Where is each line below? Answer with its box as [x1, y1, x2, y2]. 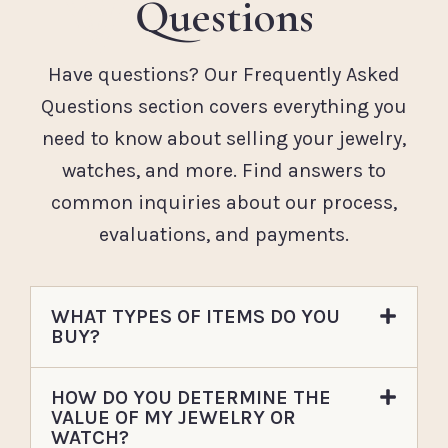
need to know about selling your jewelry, [42, 127, 406, 151]
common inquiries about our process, [51, 191, 397, 215]
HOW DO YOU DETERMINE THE [51, 385, 331, 409]
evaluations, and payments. [99, 223, 349, 247]
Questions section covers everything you [41, 95, 407, 119]
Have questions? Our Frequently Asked [48, 63, 400, 87]
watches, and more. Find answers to [62, 159, 386, 183]
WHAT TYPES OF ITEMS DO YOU [51, 304, 340, 328]
